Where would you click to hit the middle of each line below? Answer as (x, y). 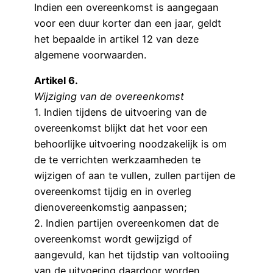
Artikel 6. (56, 80)
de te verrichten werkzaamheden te (117, 159)
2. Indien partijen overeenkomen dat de (126, 223)
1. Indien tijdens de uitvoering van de (120, 112)
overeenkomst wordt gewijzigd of (113, 239)
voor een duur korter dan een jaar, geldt (128, 23)
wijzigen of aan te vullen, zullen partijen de (135, 175)
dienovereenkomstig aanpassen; (111, 207)
